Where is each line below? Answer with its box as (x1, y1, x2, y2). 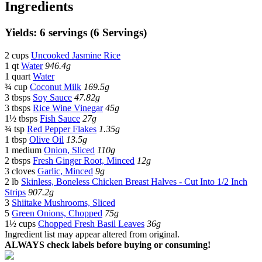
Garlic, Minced (37, 166, 93, 176)
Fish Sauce (40, 113, 80, 123)
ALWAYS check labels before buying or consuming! (5, 239, 211, 250)
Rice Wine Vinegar (33, 102, 103, 113)
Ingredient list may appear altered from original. (5, 229, 180, 239)
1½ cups (5, 218, 38, 229)
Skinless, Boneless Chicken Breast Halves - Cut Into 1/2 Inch (21, 176, 247, 187)
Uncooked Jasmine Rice (31, 50, 120, 60)
